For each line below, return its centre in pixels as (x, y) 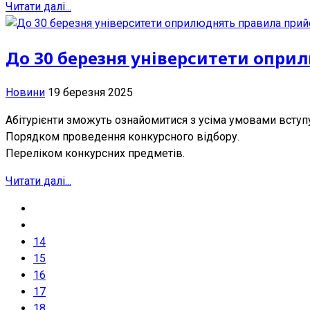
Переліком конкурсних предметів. (95, 154)
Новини (25, 93)
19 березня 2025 (90, 93)
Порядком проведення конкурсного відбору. (122, 137)
